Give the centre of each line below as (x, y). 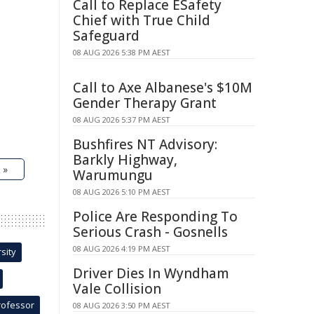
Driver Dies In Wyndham (151, 273)
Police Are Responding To (155, 217)
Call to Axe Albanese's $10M (163, 88)
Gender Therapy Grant (145, 103)
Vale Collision (117, 289)
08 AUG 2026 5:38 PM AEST (122, 52)
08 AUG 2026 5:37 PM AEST (122, 120)
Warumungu (113, 175)
